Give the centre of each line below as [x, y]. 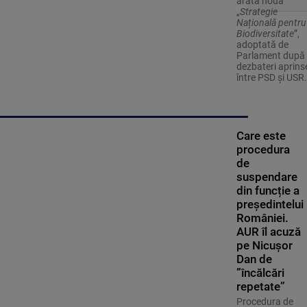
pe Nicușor [264, 246]
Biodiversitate [265, 34]
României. [262, 218]
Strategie [258, 12]
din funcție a [268, 191]
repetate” [260, 287]
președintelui [270, 205]
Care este [261, 136]
